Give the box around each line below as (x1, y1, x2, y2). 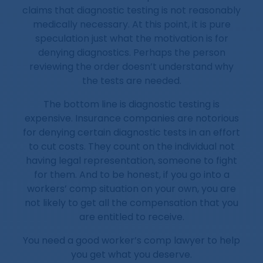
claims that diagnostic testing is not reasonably (22, 4, 241, 18)
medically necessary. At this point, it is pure (32, 18, 231, 32)
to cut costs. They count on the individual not (28, 140, 235, 154)
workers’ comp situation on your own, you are (27, 182, 236, 196)
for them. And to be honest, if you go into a (33, 168, 230, 182)
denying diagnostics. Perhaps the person (38, 46, 225, 60)
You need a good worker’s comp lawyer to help (23, 234, 240, 248)
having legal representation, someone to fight (26, 154, 237, 168)
